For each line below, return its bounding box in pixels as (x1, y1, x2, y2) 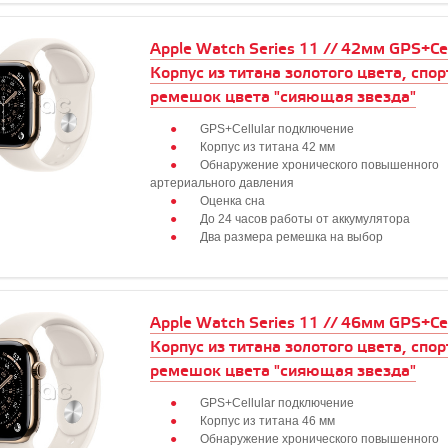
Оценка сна (200, 194, 265, 208)
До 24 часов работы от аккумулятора (200, 212, 410, 226)
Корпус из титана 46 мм (200, 414, 335, 428)
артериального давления (150, 176, 294, 190)
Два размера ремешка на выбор (200, 230, 383, 244)
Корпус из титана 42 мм (200, 140, 335, 154)
